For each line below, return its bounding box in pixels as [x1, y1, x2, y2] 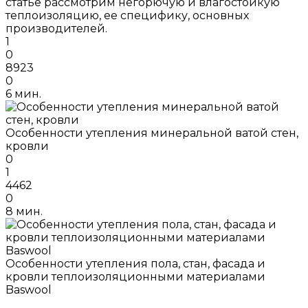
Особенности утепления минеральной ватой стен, [5, 126, 298, 140]
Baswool [5, 283, 52, 296]
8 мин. [5, 204, 43, 218]
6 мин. [5, 87, 41, 100]
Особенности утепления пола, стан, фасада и [5, 256, 265, 270]
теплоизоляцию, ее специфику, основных [5, 8, 249, 22]
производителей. [5, 21, 107, 35]
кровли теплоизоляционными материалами [5, 269, 265, 283]
